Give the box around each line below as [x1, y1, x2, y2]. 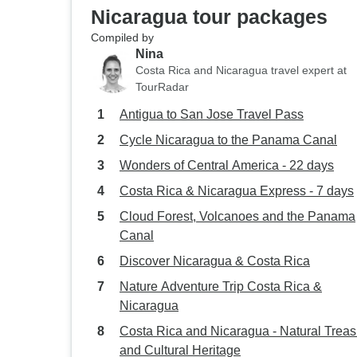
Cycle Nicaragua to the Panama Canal [120, 133, 337, 147]
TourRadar [135, 80, 189, 93]
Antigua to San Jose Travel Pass [120, 108, 304, 121]
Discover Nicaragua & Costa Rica [120, 254, 310, 268]
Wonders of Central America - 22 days [120, 159, 334, 172]
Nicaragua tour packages [91, 6, 328, 28]
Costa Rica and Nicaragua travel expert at [135, 64, 347, 76]
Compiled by [91, 31, 154, 44]
